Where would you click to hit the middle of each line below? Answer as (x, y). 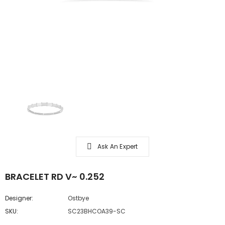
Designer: (19, 198)
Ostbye (78, 198)
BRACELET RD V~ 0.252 (78, 177)
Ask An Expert (118, 146)
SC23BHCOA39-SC (97, 211)
